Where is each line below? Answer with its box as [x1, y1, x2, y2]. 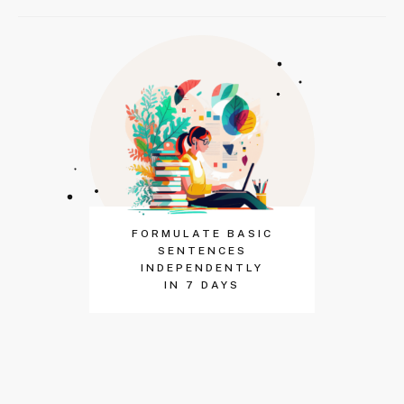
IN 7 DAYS [164, 278, 240, 291]
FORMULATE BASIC [131, 226, 273, 240]
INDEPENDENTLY [141, 261, 263, 274]
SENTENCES [157, 243, 247, 257]
